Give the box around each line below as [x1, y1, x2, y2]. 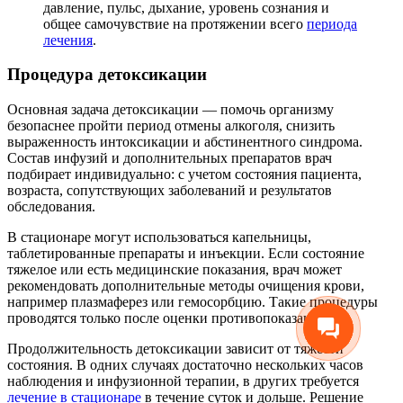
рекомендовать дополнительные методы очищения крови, [7, 278, 364, 293]
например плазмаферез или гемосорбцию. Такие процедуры [7, 294, 378, 309]
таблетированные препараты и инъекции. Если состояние [7, 246, 364, 261]
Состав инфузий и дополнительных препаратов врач [7, 150, 332, 166]
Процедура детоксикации [7, 65, 207, 85]
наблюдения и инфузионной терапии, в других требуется [7, 373, 359, 389]
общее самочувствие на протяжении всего [43, 15, 307, 31]
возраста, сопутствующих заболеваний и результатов [7, 183, 332, 198]
